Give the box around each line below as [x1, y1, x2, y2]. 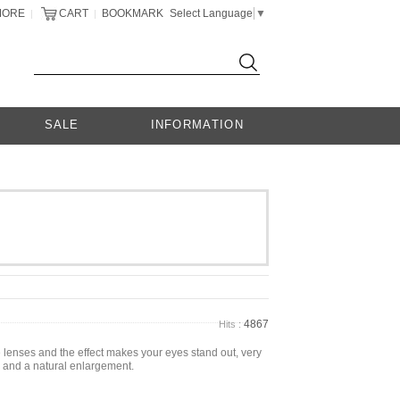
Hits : [219, 319, 241, 329]
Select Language [170, 7, 253, 20]
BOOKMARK [102, 7, 163, 20]
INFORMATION [150, 118, 244, 131]
